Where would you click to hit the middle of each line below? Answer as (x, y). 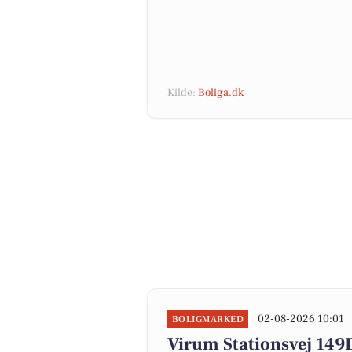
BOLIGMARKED (208, 319)
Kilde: (183, 93)
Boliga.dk (221, 93)
